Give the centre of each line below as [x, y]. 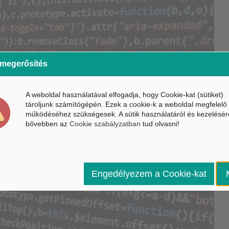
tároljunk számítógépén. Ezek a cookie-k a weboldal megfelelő [126, 104]
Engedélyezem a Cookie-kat [149, 174]
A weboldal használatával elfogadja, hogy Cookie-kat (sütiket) [124, 95]
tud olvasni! [160, 124]
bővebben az [48, 124]
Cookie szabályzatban [105, 124]
